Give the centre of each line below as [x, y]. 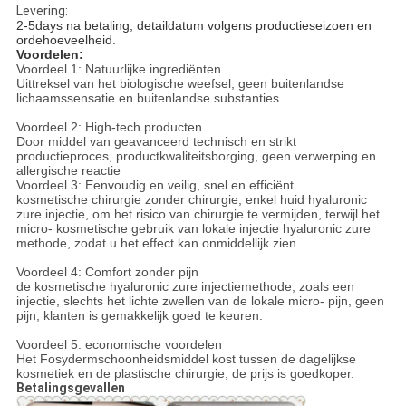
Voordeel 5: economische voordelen [119, 345]
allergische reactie [68, 171]
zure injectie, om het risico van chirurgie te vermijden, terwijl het [198, 214]
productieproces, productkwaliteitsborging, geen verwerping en [196, 156]
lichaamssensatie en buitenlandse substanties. [149, 98]
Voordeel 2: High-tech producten [109, 127]
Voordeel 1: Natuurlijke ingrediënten [118, 69]
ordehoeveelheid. [66, 40]
